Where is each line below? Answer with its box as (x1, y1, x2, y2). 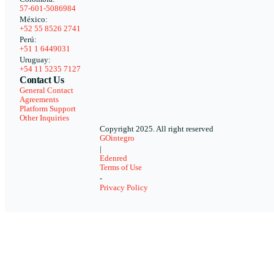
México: (20, 15, 48, 24)
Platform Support (20, 104, 76, 113)
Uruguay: (20, 55, 51, 64)
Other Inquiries (20, 113, 69, 122)
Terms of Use (100, 163, 142, 172)
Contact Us (20, 74, 64, 85)
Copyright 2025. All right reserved (100, 124, 213, 133)
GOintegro (100, 133, 135, 143)
